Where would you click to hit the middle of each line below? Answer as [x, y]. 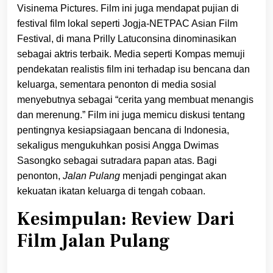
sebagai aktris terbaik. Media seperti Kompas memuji [131, 54]
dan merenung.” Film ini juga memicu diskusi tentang [131, 115]
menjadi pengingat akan [173, 175]
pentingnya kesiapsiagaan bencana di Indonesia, [123, 130]
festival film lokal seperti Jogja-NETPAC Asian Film [127, 23]
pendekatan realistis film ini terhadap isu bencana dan [133, 69]
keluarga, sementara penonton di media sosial [117, 84]
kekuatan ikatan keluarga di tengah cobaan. [111, 191]
